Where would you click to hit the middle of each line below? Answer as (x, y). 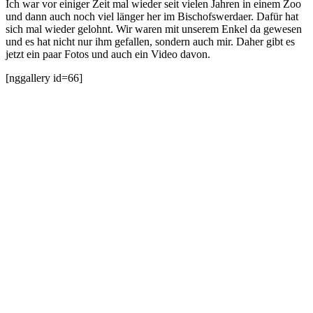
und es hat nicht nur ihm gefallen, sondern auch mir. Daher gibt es (150, 41)
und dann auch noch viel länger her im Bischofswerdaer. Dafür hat (152, 16)
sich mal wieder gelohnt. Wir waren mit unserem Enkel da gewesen (154, 29)
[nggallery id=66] (44, 78)
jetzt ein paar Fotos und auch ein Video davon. (108, 54)
